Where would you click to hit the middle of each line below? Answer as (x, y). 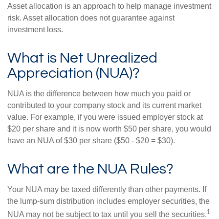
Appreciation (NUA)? (74, 73)
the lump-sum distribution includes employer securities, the (109, 201)
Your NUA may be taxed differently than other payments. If (107, 189)
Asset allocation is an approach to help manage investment (109, 6)
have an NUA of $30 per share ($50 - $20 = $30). (91, 141)
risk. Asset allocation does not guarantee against (91, 18)
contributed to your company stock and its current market (104, 105)
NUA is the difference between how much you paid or (99, 94)
